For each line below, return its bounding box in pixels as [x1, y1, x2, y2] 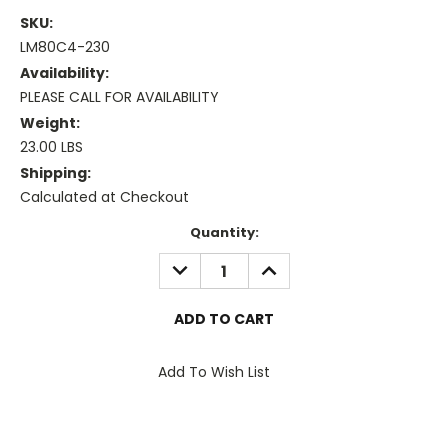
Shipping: [20, 163, 91, 184]
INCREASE [253, 253, 324, 274]
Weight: [20, 113, 80, 134]
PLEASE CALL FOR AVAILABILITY [20, 87, 219, 108]
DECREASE [164, 253, 239, 274]
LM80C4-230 [20, 37, 110, 58]
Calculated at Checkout [20, 187, 189, 208]
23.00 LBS [20, 137, 83, 158]
